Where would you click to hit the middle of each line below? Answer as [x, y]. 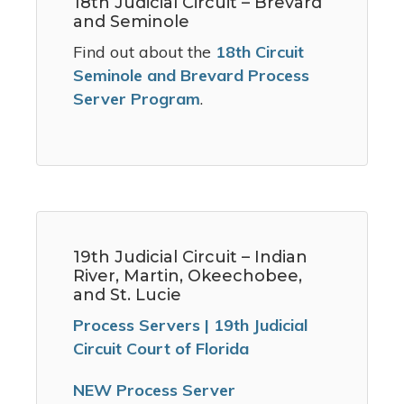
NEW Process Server [154, 390]
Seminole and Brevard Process [191, 76]
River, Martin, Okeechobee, [188, 276]
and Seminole [131, 22]
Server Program [137, 99]
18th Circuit [260, 52]
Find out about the [144, 52]
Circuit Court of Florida [161, 349]
